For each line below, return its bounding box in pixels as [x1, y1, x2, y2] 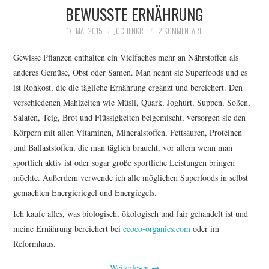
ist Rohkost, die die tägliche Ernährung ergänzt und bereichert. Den [13, 82, 243, 94]
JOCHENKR [113, 25, 144, 37]
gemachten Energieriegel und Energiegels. [13, 187, 157, 199]
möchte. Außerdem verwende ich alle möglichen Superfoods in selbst [13, 172, 249, 184]
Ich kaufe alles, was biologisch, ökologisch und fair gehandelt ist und [13, 208, 249, 220]
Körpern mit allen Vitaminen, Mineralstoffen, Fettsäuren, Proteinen [13, 127, 243, 139]
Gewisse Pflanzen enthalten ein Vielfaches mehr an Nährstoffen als [13, 52, 239, 64]
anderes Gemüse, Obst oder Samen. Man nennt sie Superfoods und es [13, 67, 248, 79]
